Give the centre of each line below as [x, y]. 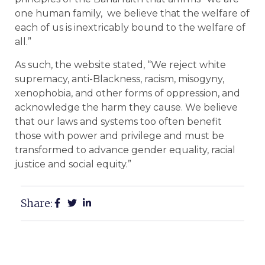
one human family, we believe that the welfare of [132, 14]
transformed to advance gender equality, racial [125, 150]
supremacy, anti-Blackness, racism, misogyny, [119, 79]
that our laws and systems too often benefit [118, 121]
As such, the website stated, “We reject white [120, 64]
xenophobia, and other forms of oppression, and [127, 93]
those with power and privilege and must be [119, 135]
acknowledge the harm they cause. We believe [126, 107]
